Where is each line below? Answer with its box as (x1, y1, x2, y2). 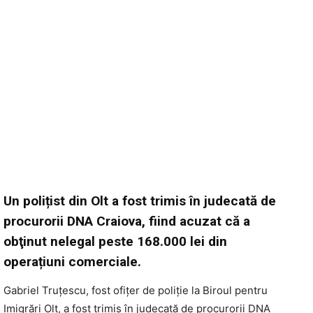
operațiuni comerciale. (3, 253, 141, 270)
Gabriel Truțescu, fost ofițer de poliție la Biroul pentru (3, 283, 268, 297)
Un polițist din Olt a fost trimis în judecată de (3, 192, 276, 209)
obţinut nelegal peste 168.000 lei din (3, 233, 227, 249)
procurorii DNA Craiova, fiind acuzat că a (3, 212, 250, 229)
